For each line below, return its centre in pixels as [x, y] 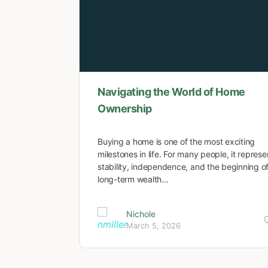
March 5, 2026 [153, 226]
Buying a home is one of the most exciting [176, 141]
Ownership [125, 108]
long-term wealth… [133, 179]
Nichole [141, 214]
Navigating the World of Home [171, 92]
